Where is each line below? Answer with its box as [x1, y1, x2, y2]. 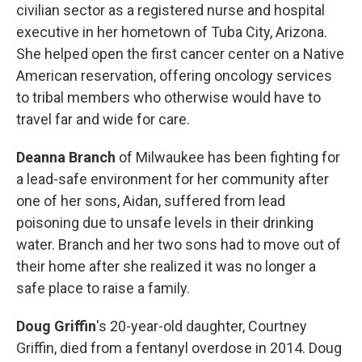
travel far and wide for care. [16, 110, 190, 128]
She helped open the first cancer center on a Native [16, 44, 344, 62]
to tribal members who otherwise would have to [16, 88, 321, 106]
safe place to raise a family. [16, 279, 190, 297]
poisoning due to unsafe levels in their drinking [16, 213, 314, 231]
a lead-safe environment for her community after [16, 170, 329, 187]
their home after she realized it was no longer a [16, 257, 316, 275]
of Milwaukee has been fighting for [116, 148, 340, 166]
